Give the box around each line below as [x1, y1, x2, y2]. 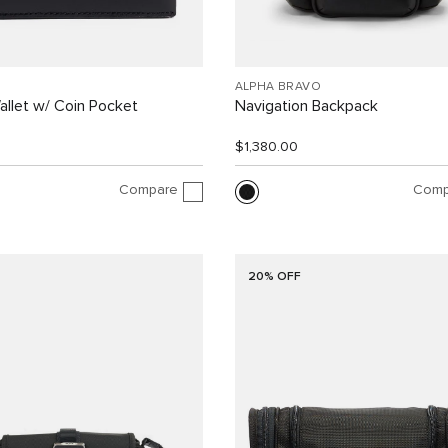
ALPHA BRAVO [234, 80, 322, 93]
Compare [118, 183, 178, 198]
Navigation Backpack [234, 97, 378, 114]
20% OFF [248, 270, 302, 283]
